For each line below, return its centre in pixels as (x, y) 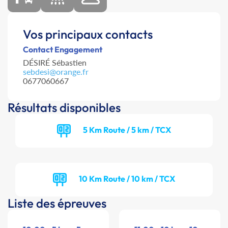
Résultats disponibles (64, 108)
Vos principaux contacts (88, 34)
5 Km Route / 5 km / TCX (127, 130)
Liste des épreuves (57, 203)
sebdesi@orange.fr (56, 72)
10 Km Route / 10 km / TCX (127, 178)
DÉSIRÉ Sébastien (55, 63)
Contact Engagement (63, 50)
